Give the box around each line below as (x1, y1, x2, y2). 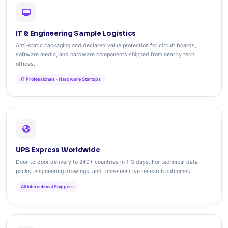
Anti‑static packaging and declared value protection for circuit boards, (16, 42, 196, 49)
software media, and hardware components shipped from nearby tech (16, 51, 194, 58)
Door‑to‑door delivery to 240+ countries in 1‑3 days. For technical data (16, 159, 198, 165)
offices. (16, 61, 35, 67)
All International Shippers (21, 184, 74, 189)
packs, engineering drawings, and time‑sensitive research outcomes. (16, 168, 192, 175)
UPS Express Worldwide (16, 146, 100, 154)
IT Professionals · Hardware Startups (21, 76, 101, 82)
